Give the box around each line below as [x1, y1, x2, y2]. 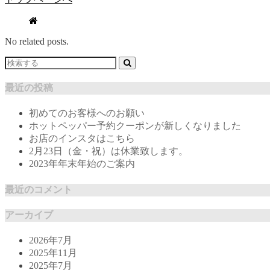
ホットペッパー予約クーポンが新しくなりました [29, 121, 241, 131]
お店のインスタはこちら [29, 133, 135, 144]
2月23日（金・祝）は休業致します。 [29, 146, 188, 157]
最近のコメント [5, 184, 72, 195]
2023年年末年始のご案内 [29, 159, 135, 169]
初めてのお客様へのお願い [29, 108, 145, 119]
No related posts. [5, 36, 69, 46]
